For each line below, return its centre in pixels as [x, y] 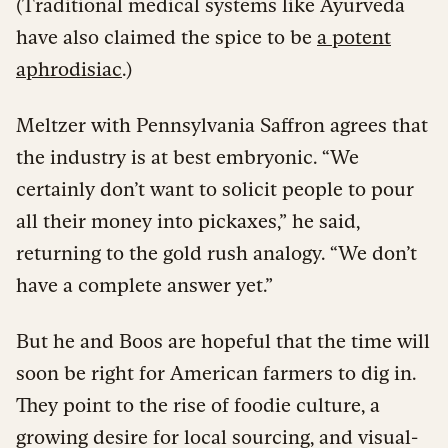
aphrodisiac [69, 68]
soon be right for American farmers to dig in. [216, 372]
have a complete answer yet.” [144, 284]
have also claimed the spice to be [166, 36]
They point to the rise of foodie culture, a [198, 404]
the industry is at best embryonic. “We [187, 156]
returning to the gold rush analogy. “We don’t [216, 252]
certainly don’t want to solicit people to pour [215, 188]
